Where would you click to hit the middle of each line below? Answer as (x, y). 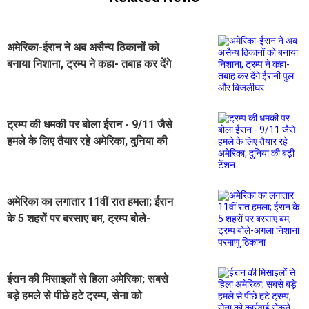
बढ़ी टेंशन (25, 157)
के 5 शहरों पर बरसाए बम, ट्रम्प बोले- (79, 218)
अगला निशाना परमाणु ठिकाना (64, 235)
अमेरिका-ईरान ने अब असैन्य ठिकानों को (83, 47)
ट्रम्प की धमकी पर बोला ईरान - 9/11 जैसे (90, 124)
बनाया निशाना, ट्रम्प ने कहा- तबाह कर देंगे (89, 63)
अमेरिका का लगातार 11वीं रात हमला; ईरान (90, 201)
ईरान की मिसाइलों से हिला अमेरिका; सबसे (88, 279)
